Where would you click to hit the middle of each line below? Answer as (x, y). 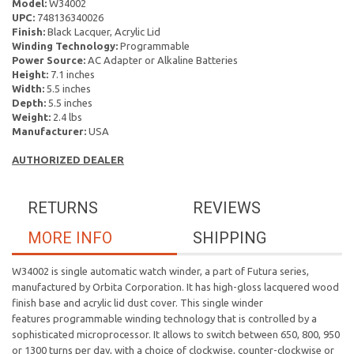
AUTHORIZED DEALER (68, 160)
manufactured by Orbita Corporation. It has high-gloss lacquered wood (175, 287)
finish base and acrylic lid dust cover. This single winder (137, 303)
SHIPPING (230, 238)
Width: (28, 88)
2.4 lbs (66, 117)
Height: (30, 74)
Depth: (29, 103)
